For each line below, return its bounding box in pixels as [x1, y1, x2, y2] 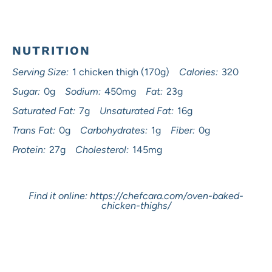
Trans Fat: [12, 124, 55, 136]
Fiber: [171, 124, 195, 136]
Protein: [12, 144, 46, 155]
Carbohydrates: [80, 124, 148, 136]
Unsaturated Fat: [100, 105, 174, 117]
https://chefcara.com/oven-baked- [90, 190, 243, 202]
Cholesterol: [75, 144, 129, 155]
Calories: [179, 66, 218, 78]
